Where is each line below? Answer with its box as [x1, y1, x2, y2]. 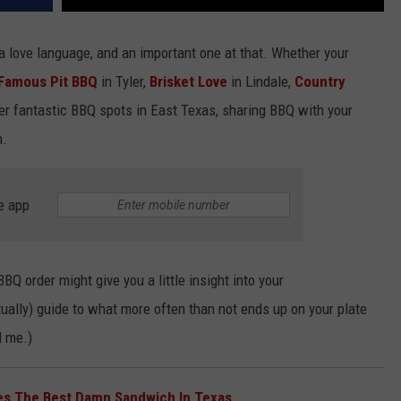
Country [294, 73, 346, 91]
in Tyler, [101, 73, 149, 91]
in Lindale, [227, 73, 294, 91]
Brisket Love [149, 73, 227, 91]
